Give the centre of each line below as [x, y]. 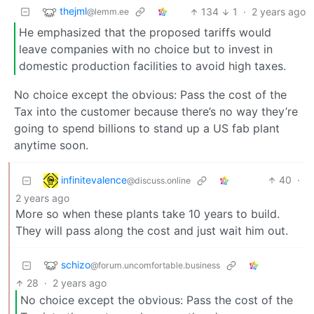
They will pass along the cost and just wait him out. [152, 231]
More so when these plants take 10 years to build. [148, 214]
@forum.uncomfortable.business [155, 265]
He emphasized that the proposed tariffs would [145, 32]
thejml [73, 11]
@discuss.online [159, 180]
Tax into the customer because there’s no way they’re [156, 112]
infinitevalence [94, 179]
